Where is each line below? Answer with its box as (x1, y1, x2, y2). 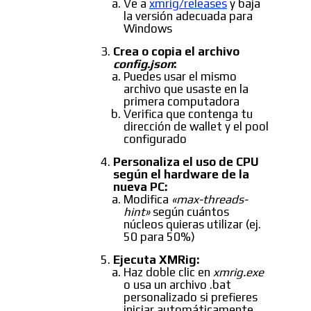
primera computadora (124, 94, 239, 109)
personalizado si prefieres (124, 290, 258, 305)
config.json (113, 57, 174, 72)
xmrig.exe (213, 265, 264, 280)
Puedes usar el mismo (124, 69, 237, 84)
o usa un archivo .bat (124, 278, 231, 292)
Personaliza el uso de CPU (113, 155, 259, 169)
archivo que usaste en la (124, 82, 249, 96)
